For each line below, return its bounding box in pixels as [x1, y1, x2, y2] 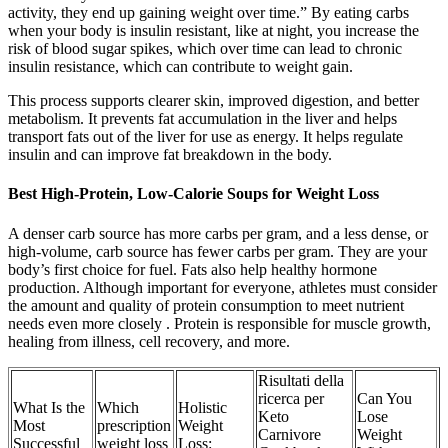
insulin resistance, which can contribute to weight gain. [8, 58, 353, 76]
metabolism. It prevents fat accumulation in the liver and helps [8, 110, 397, 128]
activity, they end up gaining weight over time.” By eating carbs [8, 4, 409, 22]
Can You [357, 389, 412, 407]
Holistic [178, 398, 227, 416]
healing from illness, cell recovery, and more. [8, 332, 290, 350]
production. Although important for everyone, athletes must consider [8, 278, 437, 296]
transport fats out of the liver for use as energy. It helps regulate [8, 128, 403, 146]
